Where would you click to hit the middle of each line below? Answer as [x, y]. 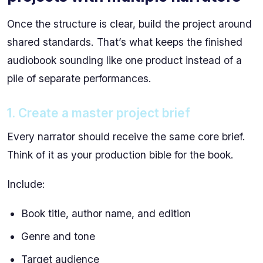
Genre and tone [58, 236]
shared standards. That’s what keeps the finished [125, 42]
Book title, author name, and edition [106, 213]
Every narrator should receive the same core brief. [126, 136]
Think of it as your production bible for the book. [120, 154]
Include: [26, 184]
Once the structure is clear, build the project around [129, 23]
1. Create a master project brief [99, 113]
